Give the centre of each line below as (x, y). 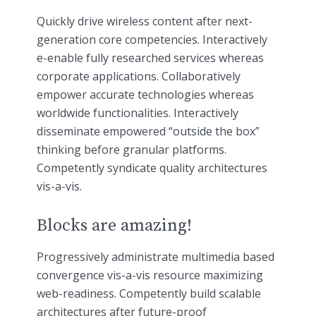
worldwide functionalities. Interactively (138, 113)
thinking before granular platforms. (132, 150)
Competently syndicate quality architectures (152, 168)
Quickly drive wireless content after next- (145, 22)
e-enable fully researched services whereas (150, 58)
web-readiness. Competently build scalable (149, 293)
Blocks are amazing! (114, 226)
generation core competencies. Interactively (152, 40)
